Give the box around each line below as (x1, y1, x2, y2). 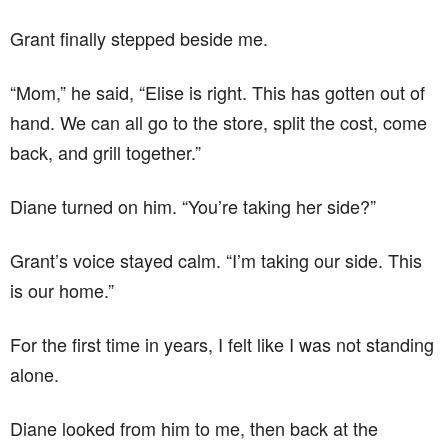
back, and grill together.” (10, 138, 201, 165)
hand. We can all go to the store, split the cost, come (10, 108, 427, 135)
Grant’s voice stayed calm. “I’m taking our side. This (10, 246, 422, 273)
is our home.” (10, 276, 114, 303)
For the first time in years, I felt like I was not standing (10, 330, 434, 357)
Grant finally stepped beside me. (10, 24, 268, 51)
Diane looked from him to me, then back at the (10, 414, 378, 441)
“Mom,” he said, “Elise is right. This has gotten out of (10, 78, 425, 105)
